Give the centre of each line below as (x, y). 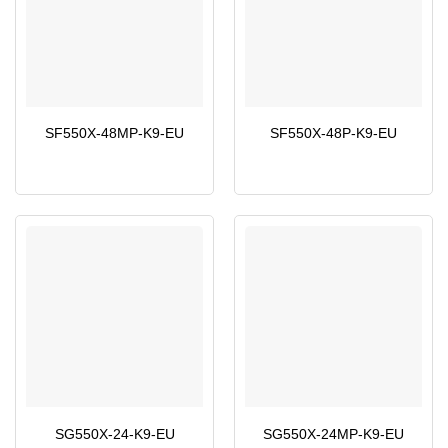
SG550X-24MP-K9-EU (333, 434)
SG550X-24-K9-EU (114, 434)
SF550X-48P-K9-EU (333, 134)
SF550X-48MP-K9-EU (114, 134)
